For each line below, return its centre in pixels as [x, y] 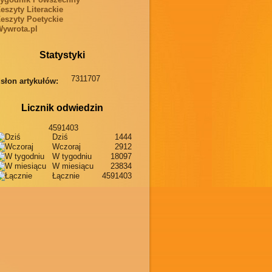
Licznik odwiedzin [62, 108]
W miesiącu [73, 166]
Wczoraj [67, 147]
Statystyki [62, 55]
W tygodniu [72, 157]
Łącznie [66, 176]
